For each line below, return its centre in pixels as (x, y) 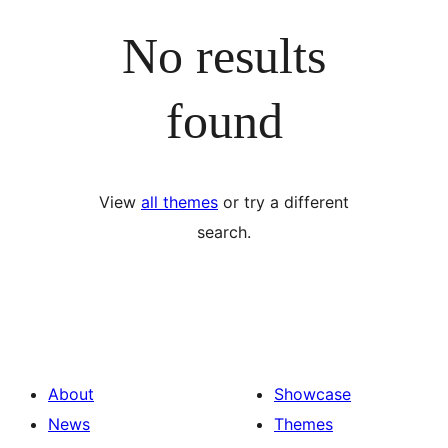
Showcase (312, 394)
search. (224, 232)
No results (224, 55)
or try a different (283, 202)
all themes (179, 202)
